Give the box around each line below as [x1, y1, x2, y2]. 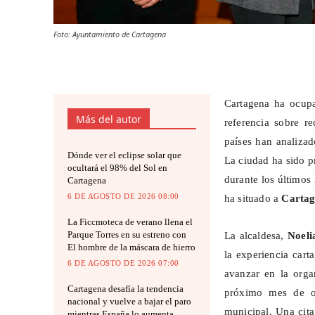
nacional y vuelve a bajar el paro [67, 296, 191, 307]
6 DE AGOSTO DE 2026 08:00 [67, 192, 179, 201]
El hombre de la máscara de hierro [67, 242, 195, 253]
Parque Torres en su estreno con [67, 229, 186, 240]
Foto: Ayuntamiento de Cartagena [53, 28, 166, 39]
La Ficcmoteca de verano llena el [67, 217, 193, 228]
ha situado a [224, 193, 282, 205]
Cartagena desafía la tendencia [67, 283, 184, 295]
